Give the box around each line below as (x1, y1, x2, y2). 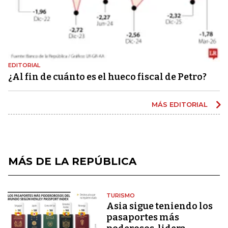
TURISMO (106, 192, 135, 199)
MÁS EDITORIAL (152, 100, 210, 109)
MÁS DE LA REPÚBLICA (8, 155, 136, 168)
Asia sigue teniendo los (106, 201, 213, 212)
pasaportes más (106, 212, 180, 223)
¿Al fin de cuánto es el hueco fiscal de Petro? (8, 71, 207, 83)
